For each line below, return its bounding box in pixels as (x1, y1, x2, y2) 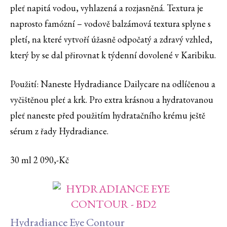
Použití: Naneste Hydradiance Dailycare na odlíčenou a (10, 78, 215, 90)
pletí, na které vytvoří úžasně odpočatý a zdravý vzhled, (10, 33, 212, 46)
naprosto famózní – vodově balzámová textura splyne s (10, 18, 211, 30)
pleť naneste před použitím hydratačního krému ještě (10, 109, 205, 122)
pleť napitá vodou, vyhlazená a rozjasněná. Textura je (10, 2, 203, 14)
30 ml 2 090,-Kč (10, 154, 69, 166)
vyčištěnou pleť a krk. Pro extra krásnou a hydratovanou (10, 94, 213, 106)
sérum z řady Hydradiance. (10, 125, 108, 137)
